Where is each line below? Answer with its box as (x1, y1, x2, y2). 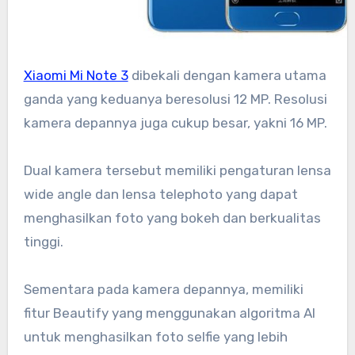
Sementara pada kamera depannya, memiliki (23, 281, 303, 297)
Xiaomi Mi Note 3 (23, 67, 128, 83)
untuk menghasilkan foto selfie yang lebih (23, 328, 288, 345)
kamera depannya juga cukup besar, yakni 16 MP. (23, 114, 327, 131)
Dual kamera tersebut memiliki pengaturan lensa (23, 162, 331, 178)
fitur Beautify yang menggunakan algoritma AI (23, 304, 315, 321)
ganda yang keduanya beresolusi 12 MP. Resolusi (23, 90, 327, 107)
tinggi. (23, 233, 63, 250)
